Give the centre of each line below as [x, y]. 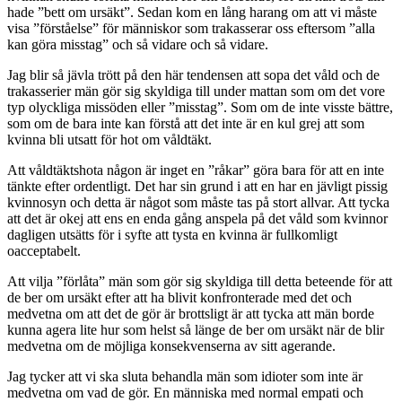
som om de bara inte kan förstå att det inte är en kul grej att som [186, 123]
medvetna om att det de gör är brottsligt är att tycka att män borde [191, 313]
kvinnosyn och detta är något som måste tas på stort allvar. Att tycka [198, 202]
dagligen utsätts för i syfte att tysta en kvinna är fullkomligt [172, 234]
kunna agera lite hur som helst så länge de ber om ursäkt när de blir [196, 329]
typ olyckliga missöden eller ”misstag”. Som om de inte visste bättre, [200, 107]
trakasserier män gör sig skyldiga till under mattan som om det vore [196, 91]
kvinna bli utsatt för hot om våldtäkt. [109, 139]
